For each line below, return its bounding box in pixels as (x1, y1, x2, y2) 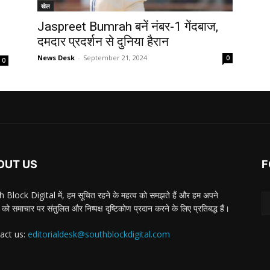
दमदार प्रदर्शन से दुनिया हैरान (37, 34, 169, 49)
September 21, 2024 (83, 53, 147, 63)
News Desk (37, 53, 75, 63)
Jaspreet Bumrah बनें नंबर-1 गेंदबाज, (37, 19, 218, 34)
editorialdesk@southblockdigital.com (28, 228, 170, 240)
